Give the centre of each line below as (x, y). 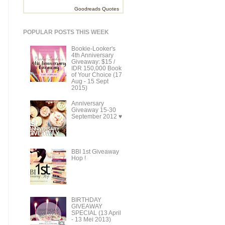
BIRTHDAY (86, 200)
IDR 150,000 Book (96, 68)
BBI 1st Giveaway (95, 152)
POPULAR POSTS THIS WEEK (66, 32)
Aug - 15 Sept (90, 81)
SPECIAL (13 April (96, 213)
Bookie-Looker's (93, 48)
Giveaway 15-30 (93, 110)
